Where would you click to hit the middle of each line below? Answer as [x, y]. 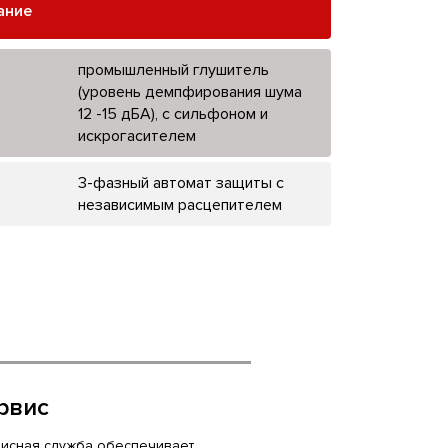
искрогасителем [136, 135]
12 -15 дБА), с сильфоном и [172, 113]
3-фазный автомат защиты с [180, 182]
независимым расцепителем [179, 204]
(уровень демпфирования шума [189, 91]
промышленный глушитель [173, 69]
